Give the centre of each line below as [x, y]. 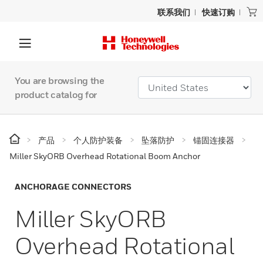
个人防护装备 [98, 140]
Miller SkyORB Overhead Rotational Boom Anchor [105, 156]
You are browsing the [60, 80]
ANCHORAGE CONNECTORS [73, 186]
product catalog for [56, 95]
